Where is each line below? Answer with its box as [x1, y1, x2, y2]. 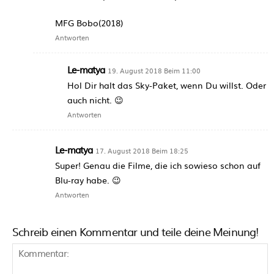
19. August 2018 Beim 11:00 [107, 65, 201, 75]
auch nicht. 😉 [67, 93, 124, 106]
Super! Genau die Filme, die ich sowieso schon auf [55, 158, 261, 171]
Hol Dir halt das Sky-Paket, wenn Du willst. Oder [67, 78, 266, 91]
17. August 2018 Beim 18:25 [95, 145, 188, 155]
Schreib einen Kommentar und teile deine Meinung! [12, 223, 259, 240]
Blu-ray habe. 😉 [55, 173, 121, 186]
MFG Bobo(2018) [55, 16, 123, 29]
